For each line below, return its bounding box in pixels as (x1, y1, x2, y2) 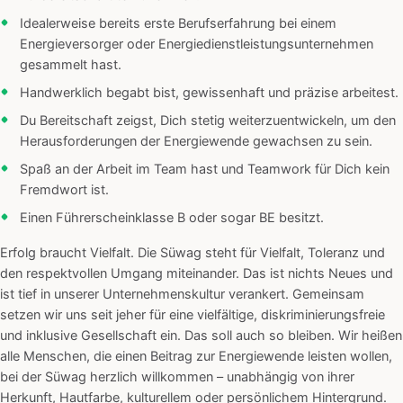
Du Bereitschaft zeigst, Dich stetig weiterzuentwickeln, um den (20, 112, 396, 130)
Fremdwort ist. (20, 182, 109, 199)
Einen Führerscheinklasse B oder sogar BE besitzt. (20, 210, 324, 227)
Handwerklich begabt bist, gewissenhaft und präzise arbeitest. (20, 85, 399, 102)
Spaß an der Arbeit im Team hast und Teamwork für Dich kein (20, 161, 390, 178)
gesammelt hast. (20, 57, 121, 74)
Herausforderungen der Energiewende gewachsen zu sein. (20, 133, 372, 150)
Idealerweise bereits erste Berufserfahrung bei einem (20, 15, 336, 32)
